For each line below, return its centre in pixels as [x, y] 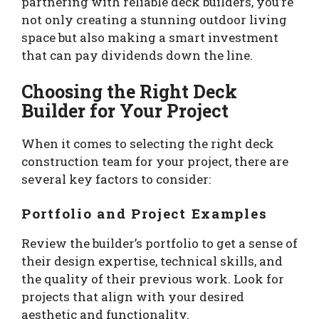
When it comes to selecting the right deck [148, 144]
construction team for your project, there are [155, 162]
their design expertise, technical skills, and [152, 261]
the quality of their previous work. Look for [153, 278]
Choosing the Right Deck [129, 92]
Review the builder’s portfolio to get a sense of [159, 243]
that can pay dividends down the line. [137, 55]
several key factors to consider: [116, 179]
